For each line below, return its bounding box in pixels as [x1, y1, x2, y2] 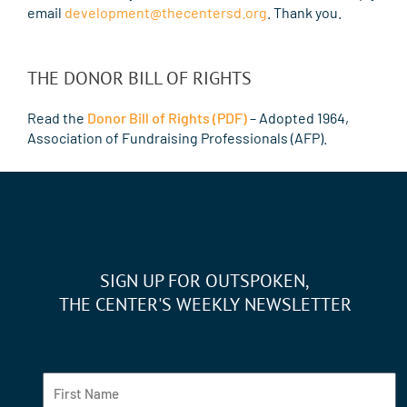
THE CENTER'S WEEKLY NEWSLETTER [58, 293, 352, 317]
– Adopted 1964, [247, 109, 349, 127]
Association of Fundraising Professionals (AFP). [27, 129, 327, 147]
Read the [27, 109, 87, 127]
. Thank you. [267, 4, 342, 22]
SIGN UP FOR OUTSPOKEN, [100, 269, 310, 293]
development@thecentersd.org [65, 4, 267, 22]
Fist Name [43, 353, 107, 372]
